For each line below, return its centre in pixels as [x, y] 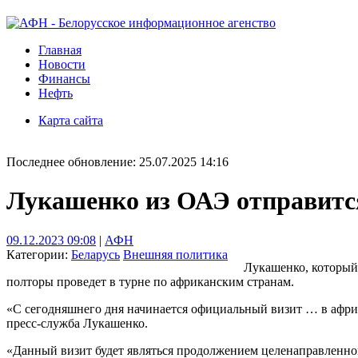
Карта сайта [71, 120]
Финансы [64, 79]
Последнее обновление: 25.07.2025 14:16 [117, 162]
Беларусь [95, 254]
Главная [60, 50]
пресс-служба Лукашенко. [77, 323]
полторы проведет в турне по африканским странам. [150, 281]
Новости [62, 64]
